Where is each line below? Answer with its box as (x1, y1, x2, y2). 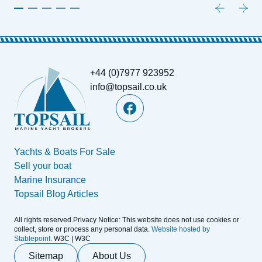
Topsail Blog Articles (14, 188, 98, 199)
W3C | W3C (54, 234, 91, 243)
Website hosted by (150, 225, 210, 233)
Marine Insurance (14, 174, 86, 185)
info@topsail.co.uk (90, 82, 167, 92)
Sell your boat (14, 160, 71, 171)
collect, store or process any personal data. (14, 225, 150, 233)
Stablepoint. (14, 234, 54, 243)
